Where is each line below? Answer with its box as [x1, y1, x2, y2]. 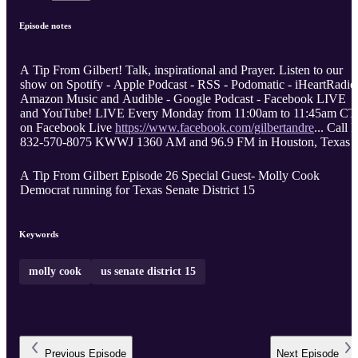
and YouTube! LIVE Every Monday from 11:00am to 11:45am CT [20, 106, 356, 121]
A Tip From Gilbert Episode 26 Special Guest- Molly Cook [20, 169, 320, 183]
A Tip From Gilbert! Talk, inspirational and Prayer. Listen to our [20, 63, 343, 78]
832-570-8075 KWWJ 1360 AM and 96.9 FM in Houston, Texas [20, 135, 350, 149]
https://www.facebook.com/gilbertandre [115, 121, 314, 135]
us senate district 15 [101, 265, 196, 278]
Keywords [19, 229, 58, 240]
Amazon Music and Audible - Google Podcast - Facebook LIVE [20, 92, 346, 106]
